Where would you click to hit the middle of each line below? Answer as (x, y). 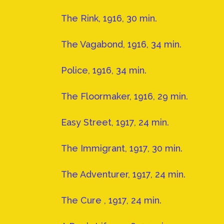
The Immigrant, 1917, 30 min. (122, 148)
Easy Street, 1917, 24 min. (115, 122)
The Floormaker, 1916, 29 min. (124, 96)
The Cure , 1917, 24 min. (111, 200)
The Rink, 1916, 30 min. (109, 18)
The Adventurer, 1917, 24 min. (123, 174)
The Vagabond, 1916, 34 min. (121, 44)
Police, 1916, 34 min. (104, 70)
